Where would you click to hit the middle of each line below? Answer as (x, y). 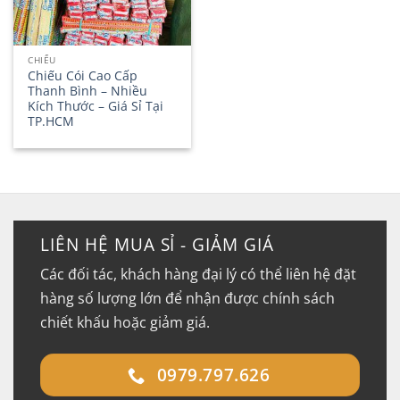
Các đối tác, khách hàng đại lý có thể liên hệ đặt (198, 275)
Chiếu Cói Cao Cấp (83, 75)
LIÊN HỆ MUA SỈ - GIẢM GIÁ (158, 244)
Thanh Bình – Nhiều (88, 90)
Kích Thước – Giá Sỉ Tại (96, 105)
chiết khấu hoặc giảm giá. (125, 323)
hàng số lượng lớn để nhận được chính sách (187, 299)
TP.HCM (51, 121)
